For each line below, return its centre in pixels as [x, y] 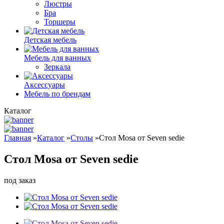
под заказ [20, 180]
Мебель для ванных [57, 58]
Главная [17, 138]
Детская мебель [50, 40]
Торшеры [60, 22]
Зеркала [57, 67]
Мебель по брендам [57, 94]
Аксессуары [44, 85]
